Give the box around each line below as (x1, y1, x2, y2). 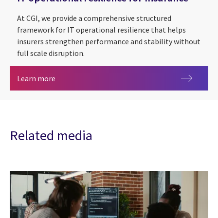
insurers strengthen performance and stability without (17, 36, 200, 47)
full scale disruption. (17, 48, 85, 58)
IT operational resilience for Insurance (55, 73, 183, 83)
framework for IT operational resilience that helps (17, 25, 186, 35)
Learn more (17, 73, 55, 84)
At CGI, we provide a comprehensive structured (17, 13, 171, 23)
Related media (10, 127, 92, 145)
